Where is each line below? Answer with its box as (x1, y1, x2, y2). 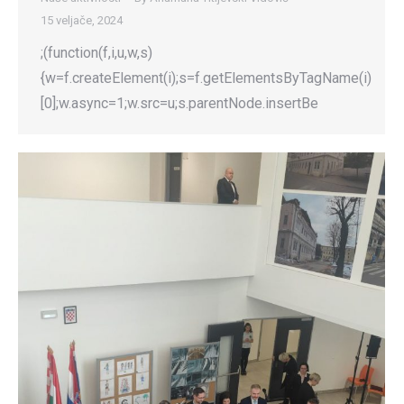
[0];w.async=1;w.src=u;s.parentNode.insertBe (41, 94, 318, 112)
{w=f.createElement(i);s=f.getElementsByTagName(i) (41, 69, 372, 87)
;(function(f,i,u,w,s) (41, 43, 152, 61)
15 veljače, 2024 (41, 13, 123, 27)
